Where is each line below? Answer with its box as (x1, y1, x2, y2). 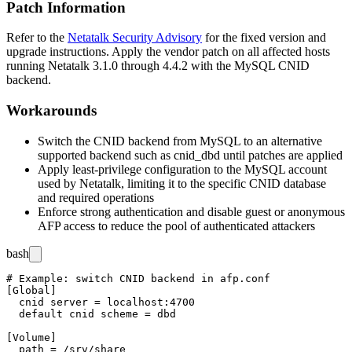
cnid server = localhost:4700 (6, 295, 195, 308)
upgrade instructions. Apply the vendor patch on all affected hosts (6, 45, 330, 59)
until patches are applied (220, 148, 343, 162)
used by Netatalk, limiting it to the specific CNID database (38, 176, 326, 190)
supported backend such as (38, 148, 174, 162)
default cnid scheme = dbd (6, 307, 176, 320)
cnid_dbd (174, 148, 220, 162)
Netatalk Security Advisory (68, 31, 202, 45)
